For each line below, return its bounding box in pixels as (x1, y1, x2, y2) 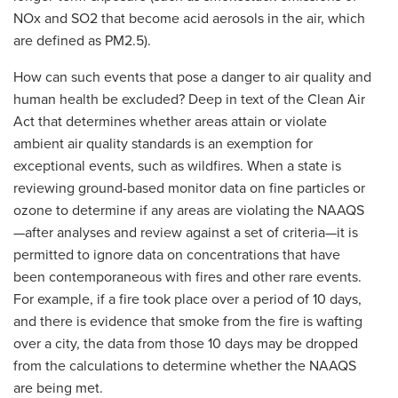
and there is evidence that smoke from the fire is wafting (13, 310, 362, 330)
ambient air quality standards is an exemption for (13, 132, 313, 153)
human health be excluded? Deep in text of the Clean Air (13, 88, 365, 108)
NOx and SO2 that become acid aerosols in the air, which (13, 7, 365, 28)
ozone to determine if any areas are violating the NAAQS (13, 199, 364, 219)
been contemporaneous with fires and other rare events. (13, 266, 362, 286)
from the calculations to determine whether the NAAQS (13, 354, 356, 375)
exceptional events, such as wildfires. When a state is (13, 155, 341, 175)
